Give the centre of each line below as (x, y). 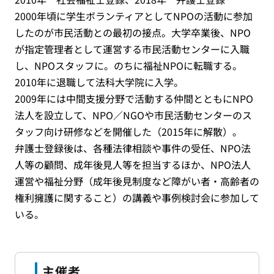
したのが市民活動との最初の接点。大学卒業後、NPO (133, 32)
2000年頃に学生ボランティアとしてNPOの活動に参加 (134, 16)
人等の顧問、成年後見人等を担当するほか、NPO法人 (133, 165)
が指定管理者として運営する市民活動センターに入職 (132, 49)
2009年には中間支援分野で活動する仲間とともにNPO (134, 98)
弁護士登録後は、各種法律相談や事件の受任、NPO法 (133, 148)
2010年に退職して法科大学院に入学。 (99, 82)
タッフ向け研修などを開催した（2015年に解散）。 (128, 131)
